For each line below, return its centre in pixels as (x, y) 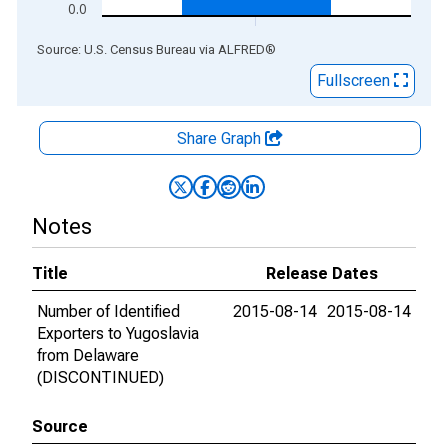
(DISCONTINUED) (100, 377)
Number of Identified (108, 311)
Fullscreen (355, 80)
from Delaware (88, 355)
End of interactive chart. (99, 48)
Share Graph (221, 138)
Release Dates (322, 273)
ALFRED (241, 49)
